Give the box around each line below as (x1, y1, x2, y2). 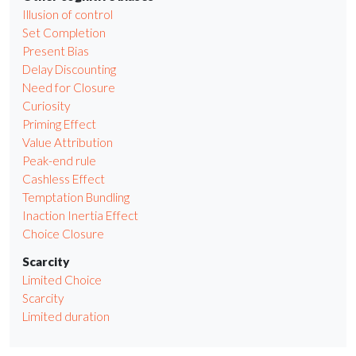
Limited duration (22, 308, 110, 323)
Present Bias (22, 44, 89, 59)
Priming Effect (22, 117, 96, 132)
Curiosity (22, 99, 70, 114)
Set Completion (22, 25, 106, 41)
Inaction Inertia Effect (22, 208, 138, 223)
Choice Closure (22, 226, 104, 242)
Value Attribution (22, 135, 113, 150)
